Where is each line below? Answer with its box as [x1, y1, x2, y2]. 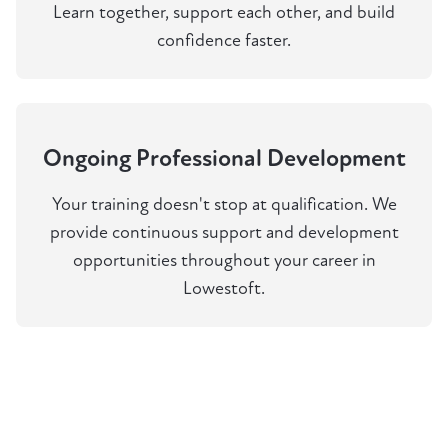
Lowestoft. [183, 278, 265, 300]
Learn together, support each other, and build [53, 2, 395, 24]
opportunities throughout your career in [72, 250, 376, 272]
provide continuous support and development [49, 222, 399, 244]
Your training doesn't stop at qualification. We [51, 194, 397, 216]
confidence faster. [157, 30, 291, 52]
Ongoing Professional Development [42, 144, 406, 174]
